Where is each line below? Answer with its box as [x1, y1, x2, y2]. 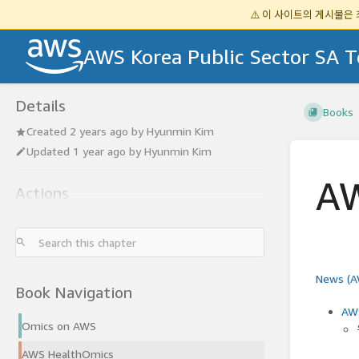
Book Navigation [15, 282, 132, 301]
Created [26, 124, 70, 139]
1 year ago [73, 143, 126, 158]
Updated [26, 143, 73, 158]
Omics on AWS [22, 318, 96, 333]
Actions [15, 183, 69, 202]
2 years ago [70, 124, 128, 139]
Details [15, 96, 66, 115]
